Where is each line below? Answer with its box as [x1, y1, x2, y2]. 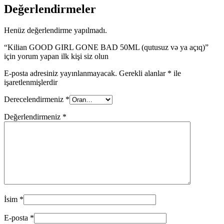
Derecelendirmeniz [4, 94, 65, 103]
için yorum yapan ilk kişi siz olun [4, 51, 108, 60]
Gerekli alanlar [119, 68, 167, 77]
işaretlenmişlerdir [4, 77, 57, 86]
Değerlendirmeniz [4, 112, 62, 121]
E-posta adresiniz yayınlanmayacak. [4, 68, 117, 77]
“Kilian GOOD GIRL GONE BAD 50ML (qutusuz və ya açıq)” [4, 42, 208, 51]
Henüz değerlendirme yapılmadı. [4, 25, 107, 34]
